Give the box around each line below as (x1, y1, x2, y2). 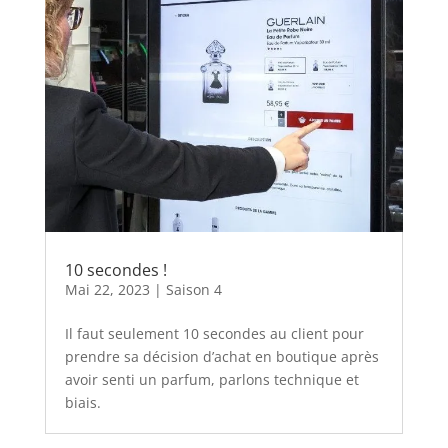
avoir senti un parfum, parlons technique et (64, 370, 359, 390)
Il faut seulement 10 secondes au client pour (64, 324, 364, 344)
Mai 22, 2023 (64, 280, 150, 300)
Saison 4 (165, 280, 222, 300)
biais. (64, 393, 101, 413)
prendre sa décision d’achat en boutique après (64, 347, 379, 367)
